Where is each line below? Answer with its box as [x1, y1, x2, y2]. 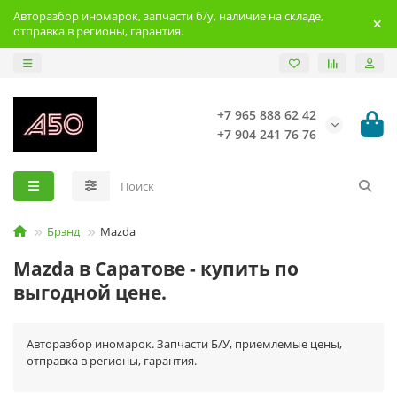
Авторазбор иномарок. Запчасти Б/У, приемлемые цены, [27, 336, 342, 352]
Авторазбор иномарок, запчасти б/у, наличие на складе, [13, 9, 323, 24]
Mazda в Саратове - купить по [13, 256, 299, 281]
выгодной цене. [13, 280, 167, 305]
